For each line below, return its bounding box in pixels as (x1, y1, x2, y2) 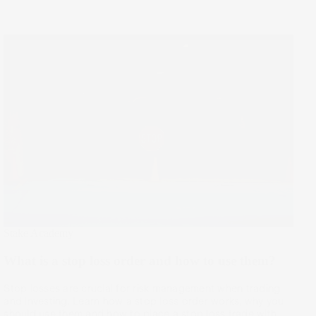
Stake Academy (4, 227, 74, 240)
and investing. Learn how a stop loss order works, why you (4, 295, 284, 307)
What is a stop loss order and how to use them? (4, 253, 276, 269)
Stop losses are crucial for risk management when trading (4, 282, 281, 294)
